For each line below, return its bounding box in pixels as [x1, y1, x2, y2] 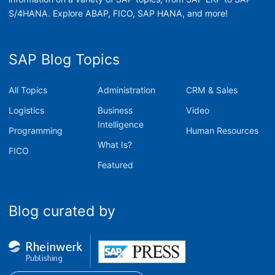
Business [97, 105, 133, 115]
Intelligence [97, 119, 144, 130]
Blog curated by [9, 203, 115, 220]
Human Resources [186, 125, 259, 136]
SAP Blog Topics [9, 51, 120, 68]
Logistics [9, 105, 44, 115]
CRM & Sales [186, 85, 238, 95]
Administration [97, 85, 155, 95]
